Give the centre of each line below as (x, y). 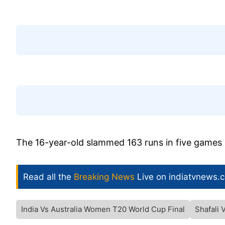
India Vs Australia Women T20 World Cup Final (103, 209)
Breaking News (104, 177)
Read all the (48, 177)
